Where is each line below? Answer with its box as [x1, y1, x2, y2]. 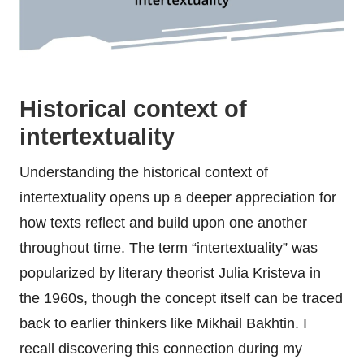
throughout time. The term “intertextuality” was [19, 240, 318, 257]
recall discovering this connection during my [19, 340, 302, 357]
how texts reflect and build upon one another [19, 214, 307, 232]
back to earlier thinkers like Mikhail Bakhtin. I [19, 315, 307, 332]
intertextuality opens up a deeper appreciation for [19, 189, 336, 206]
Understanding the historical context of [19, 164, 268, 181]
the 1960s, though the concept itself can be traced [19, 290, 343, 307]
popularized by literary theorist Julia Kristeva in [19, 265, 321, 282]
